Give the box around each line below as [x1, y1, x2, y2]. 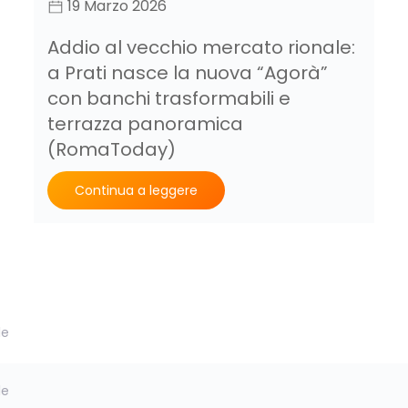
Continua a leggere [75, 181, 199, 200]
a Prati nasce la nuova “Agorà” [47, 60, 329, 87]
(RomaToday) [47, 137, 177, 163]
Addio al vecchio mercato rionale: [47, 35, 356, 61]
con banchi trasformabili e [47, 86, 291, 112]
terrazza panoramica [47, 111, 244, 138]
